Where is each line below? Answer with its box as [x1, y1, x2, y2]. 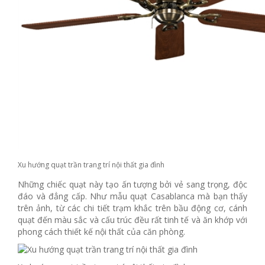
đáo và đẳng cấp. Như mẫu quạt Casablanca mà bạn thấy [18, 190, 247, 202]
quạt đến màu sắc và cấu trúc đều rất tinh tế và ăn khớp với [18, 214, 247, 226]
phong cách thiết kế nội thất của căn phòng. [18, 226, 185, 238]
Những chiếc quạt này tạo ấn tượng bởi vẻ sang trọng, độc [18, 179, 247, 190]
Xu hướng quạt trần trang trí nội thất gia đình [18, 160, 164, 170]
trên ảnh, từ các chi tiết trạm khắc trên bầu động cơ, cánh [18, 202, 247, 214]
